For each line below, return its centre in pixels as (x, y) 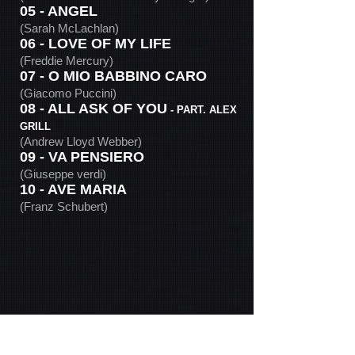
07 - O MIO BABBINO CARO (113, 76)
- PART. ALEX (202, 110)
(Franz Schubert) (64, 206)
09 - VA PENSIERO (82, 157)
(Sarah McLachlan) (69, 28)
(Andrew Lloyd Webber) (81, 141)
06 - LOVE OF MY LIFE (97, 44)
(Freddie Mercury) (67, 61)
